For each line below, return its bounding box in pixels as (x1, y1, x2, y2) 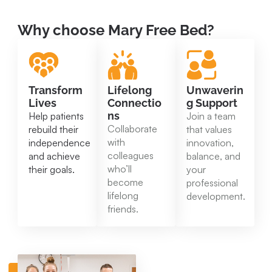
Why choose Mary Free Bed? (18, 21, 214, 39)
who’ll (107, 163, 132, 175)
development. (186, 190, 245, 203)
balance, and (186, 150, 240, 163)
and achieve (29, 150, 80, 163)
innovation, (186, 137, 234, 149)
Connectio (107, 97, 161, 110)
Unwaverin (186, 84, 243, 97)
